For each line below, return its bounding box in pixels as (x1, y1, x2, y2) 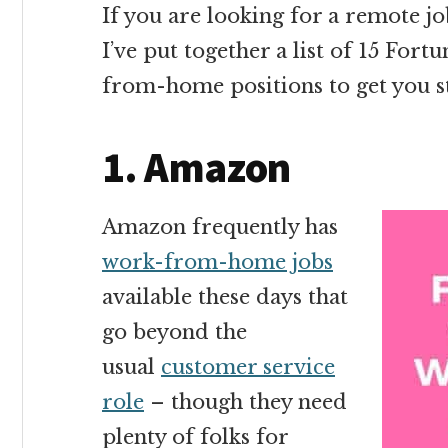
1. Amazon (102, 141, 291, 193)
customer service (161, 355, 335, 379)
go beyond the (102, 320, 247, 344)
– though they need (144, 390, 347, 414)
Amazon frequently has (102, 215, 338, 239)
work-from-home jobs (102, 250, 333, 274)
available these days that (102, 285, 348, 309)
